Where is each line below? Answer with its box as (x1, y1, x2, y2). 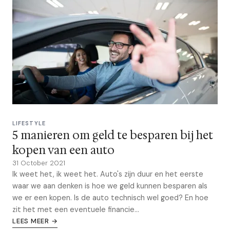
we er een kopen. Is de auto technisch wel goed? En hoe (12, 193, 208, 202)
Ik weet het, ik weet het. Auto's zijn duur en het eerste (12, 169, 203, 179)
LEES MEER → (12, 217, 58, 225)
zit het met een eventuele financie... (12, 205, 139, 214)
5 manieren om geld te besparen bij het (12, 128, 213, 143)
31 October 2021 (12, 159, 65, 167)
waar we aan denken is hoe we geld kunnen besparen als (12, 181, 207, 190)
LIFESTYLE (12, 120, 46, 127)
